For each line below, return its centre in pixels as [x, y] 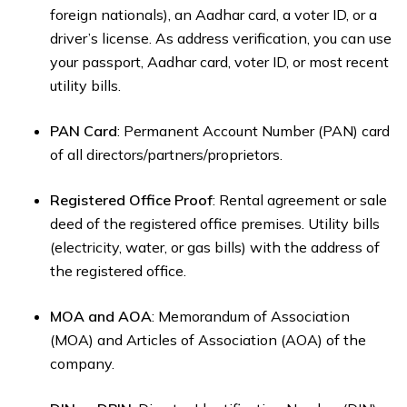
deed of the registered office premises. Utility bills [215, 224]
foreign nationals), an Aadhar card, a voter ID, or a [213, 15]
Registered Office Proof [131, 200]
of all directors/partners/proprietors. [166, 155]
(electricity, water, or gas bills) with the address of [215, 248]
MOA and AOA [101, 317]
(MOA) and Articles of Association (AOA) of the [208, 340]
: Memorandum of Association [251, 317]
